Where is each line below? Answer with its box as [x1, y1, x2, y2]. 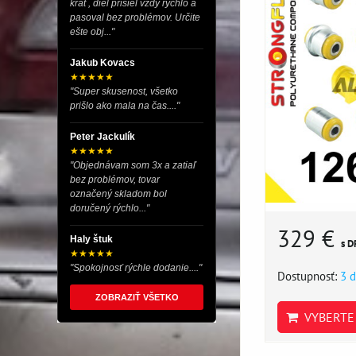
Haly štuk [70, 234, 113, 245]
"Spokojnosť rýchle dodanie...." [70, 262, 202, 273]
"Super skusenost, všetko [70, 86, 178, 97]
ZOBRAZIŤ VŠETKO [95, 292, 179, 302]
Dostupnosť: [277, 268, 340, 284]
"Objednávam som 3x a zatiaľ [70, 160, 195, 171]
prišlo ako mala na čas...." [70, 100, 180, 111]
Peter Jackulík [70, 131, 135, 142]
